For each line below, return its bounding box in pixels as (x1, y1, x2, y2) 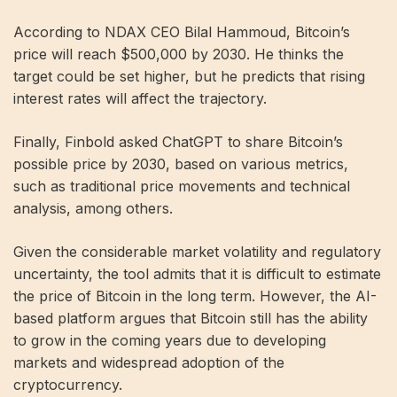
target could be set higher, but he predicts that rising (13, 66, 365, 85)
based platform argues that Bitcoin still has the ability (13, 308, 368, 327)
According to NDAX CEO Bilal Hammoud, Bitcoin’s (13, 22, 350, 41)
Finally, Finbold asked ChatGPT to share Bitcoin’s (13, 132, 343, 151)
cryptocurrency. (13, 375, 122, 393)
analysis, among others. (13, 198, 173, 217)
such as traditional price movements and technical (13, 176, 350, 195)
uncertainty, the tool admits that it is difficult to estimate (13, 264, 381, 283)
